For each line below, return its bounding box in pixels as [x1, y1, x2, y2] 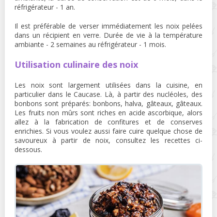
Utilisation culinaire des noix [15, 58, 138, 70]
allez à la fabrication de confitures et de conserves [15, 117, 202, 126]
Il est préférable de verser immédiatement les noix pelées [15, 21, 202, 31]
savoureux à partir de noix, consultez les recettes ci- [15, 135, 202, 145]
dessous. [15, 144, 42, 154]
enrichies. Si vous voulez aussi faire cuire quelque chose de [15, 126, 202, 136]
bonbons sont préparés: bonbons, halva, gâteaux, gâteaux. [15, 98, 202, 108]
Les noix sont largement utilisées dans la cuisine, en [15, 80, 202, 90]
